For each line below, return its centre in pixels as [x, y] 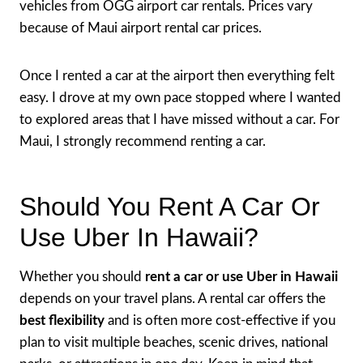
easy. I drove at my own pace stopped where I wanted [180, 97]
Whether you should [82, 276]
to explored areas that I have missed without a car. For [179, 119]
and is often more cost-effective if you [220, 320]
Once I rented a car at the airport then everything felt [177, 75]
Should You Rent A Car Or [170, 206]
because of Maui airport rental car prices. [141, 28]
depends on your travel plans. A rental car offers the [173, 298]
